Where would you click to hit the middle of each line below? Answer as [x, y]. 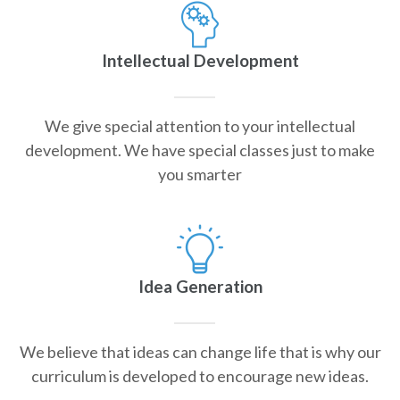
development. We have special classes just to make [200, 150]
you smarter [200, 174]
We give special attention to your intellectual [200, 125]
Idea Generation [200, 286]
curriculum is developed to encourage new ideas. [200, 375]
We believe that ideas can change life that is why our [200, 351]
